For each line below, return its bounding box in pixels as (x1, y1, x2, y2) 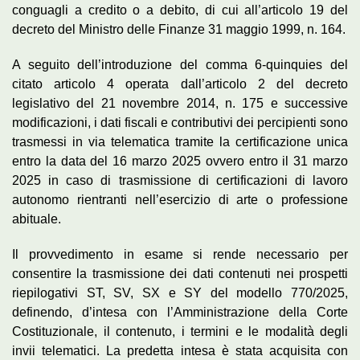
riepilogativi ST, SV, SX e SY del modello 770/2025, (12, 285, 348, 300)
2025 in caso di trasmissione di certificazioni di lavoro (12, 173, 348, 187)
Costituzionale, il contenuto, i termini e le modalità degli (12, 324, 348, 338)
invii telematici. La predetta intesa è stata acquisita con (12, 343, 348, 358)
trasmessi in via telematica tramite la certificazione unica (12, 134, 348, 149)
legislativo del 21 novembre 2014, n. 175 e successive (12, 96, 348, 110)
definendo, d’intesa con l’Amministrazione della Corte (12, 305, 348, 319)
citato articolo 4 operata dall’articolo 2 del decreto (12, 76, 348, 91)
